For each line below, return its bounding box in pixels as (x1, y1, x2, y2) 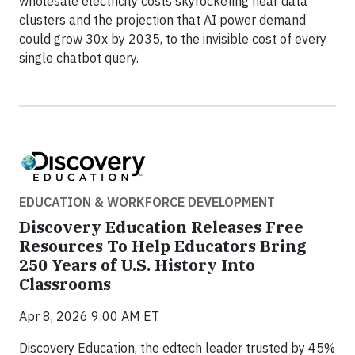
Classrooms (19, 273, 111, 295)
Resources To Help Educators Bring (19, 235, 307, 257)
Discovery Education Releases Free (19, 216, 303, 238)
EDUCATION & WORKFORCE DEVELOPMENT (19, 193, 275, 210)
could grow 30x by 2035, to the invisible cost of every (19, 31, 326, 48)
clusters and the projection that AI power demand (19, 12, 306, 29)
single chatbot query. (19, 50, 139, 67)
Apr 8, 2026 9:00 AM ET (19, 307, 159, 324)
